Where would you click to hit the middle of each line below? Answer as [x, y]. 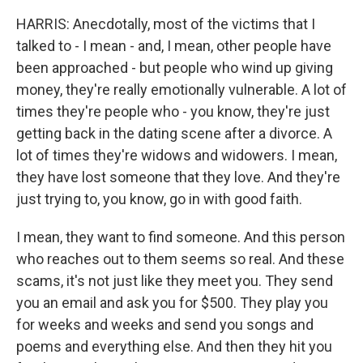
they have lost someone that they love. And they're [178, 177]
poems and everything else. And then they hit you [174, 346]
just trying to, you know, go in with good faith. [159, 199]
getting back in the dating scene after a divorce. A [174, 133]
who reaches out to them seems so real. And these [180, 259]
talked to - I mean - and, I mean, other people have [174, 46]
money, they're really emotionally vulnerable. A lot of [181, 90]
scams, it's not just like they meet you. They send [175, 281]
